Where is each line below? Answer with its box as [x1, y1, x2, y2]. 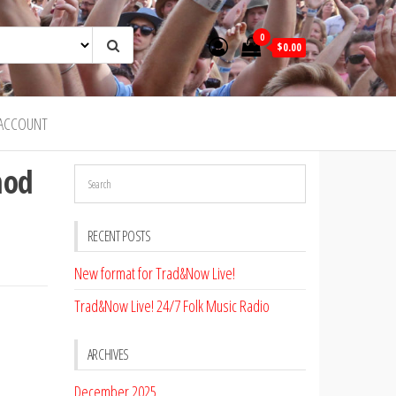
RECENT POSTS [87, 226, 151, 246]
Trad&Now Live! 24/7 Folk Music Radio [73, 295, 270, 316]
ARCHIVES [87, 345, 129, 364]
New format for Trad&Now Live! [73, 263, 235, 284]
